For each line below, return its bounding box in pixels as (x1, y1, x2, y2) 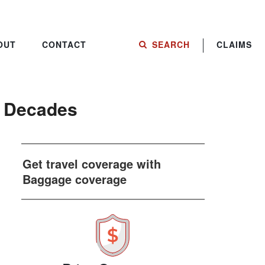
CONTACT (42, 38, 86, 50)
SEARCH (152, 38, 190, 50)
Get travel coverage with (22, 155, 161, 172)
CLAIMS (216, 38, 252, 50)
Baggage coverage (22, 170, 127, 188)
